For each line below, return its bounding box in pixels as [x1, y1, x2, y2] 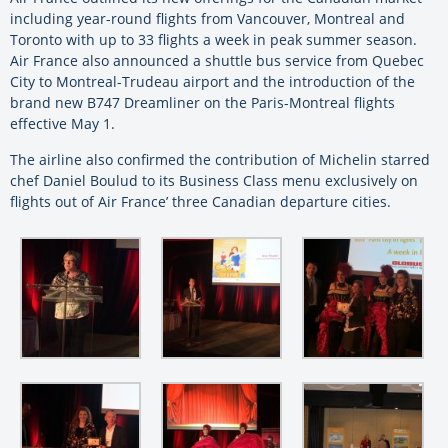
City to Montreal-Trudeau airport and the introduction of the [10, 72, 415, 92]
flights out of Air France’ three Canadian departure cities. [10, 192, 391, 212]
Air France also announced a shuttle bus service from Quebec [10, 51, 424, 71]
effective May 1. [10, 114, 115, 134]
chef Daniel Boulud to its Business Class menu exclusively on [10, 171, 418, 191]
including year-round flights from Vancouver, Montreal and [10, 9, 405, 29]
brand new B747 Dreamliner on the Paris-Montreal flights [10, 93, 395, 113]
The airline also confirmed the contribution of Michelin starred [10, 150, 430, 170]
